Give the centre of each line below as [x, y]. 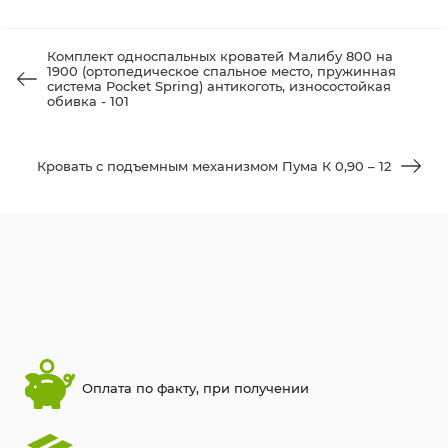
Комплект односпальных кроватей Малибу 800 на [220, 55]
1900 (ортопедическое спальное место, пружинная [221, 70]
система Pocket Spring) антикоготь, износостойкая [219, 85]
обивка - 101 [88, 100]
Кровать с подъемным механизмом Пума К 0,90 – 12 [214, 165]
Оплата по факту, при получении [195, 388]
